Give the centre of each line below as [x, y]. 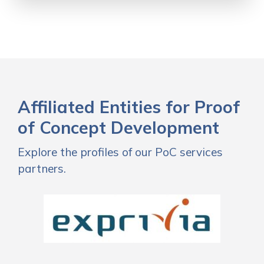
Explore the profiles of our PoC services [120, 152]
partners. [42, 169]
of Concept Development [118, 127]
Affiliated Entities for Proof [129, 107]
